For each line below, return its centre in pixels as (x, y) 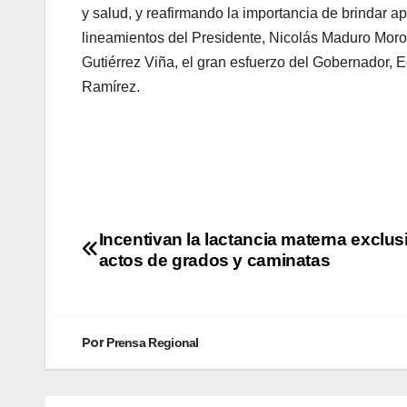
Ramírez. (111, 86)
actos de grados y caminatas (214, 260)
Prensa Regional (153, 342)
